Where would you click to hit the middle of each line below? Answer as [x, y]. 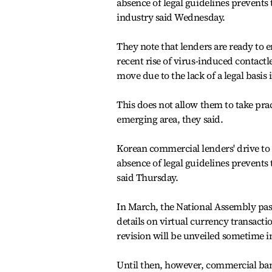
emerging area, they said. [170, 119]
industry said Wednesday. [171, 17]
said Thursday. [148, 177]
